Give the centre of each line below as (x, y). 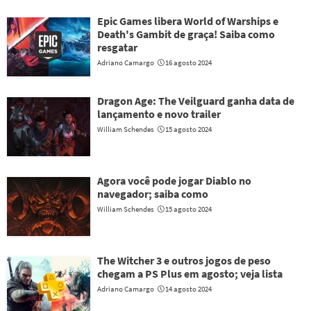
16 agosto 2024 (188, 62)
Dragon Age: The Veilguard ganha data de (196, 101)
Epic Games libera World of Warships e (188, 21)
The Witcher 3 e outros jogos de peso (184, 260)
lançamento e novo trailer (159, 114)
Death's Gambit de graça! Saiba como (186, 34)
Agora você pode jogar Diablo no (174, 180)
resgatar (117, 47)
